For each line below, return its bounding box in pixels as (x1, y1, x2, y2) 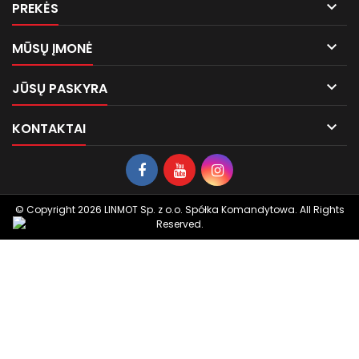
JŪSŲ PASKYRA (12, 79, 107, 98)
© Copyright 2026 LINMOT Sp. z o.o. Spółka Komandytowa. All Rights (14, 203, 345, 216)
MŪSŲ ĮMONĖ (12, 39, 93, 58)
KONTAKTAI (12, 119, 86, 138)
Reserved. (155, 217, 204, 231)
